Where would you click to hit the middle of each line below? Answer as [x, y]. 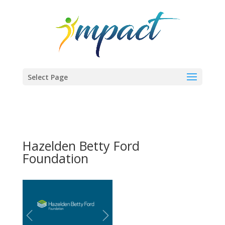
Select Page [47, 77]
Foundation [55, 158]
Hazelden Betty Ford [81, 146]
